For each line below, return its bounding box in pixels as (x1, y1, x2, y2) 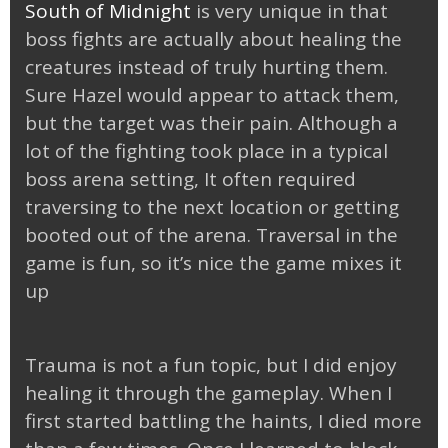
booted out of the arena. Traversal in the (25, 222, 398, 249)
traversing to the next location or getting (25, 194, 399, 221)
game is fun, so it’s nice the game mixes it (25, 250, 402, 277)
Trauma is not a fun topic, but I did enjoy (25, 351, 397, 378)
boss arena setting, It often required (25, 166, 356, 193)
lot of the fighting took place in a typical (25, 138, 388, 165)
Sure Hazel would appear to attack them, (25, 82, 399, 109)
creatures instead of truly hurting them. (25, 54, 388, 81)
